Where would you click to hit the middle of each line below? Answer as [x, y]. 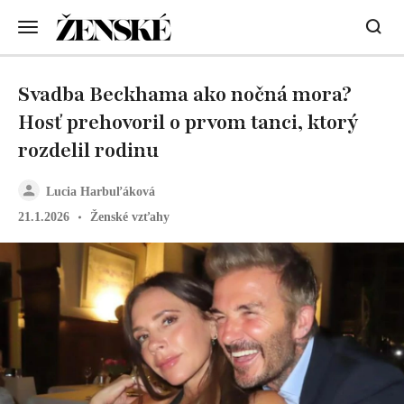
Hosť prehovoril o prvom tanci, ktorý [188, 123]
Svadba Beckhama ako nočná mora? [185, 95]
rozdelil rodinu [88, 151]
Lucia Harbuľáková [101, 192]
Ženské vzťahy [130, 217]
